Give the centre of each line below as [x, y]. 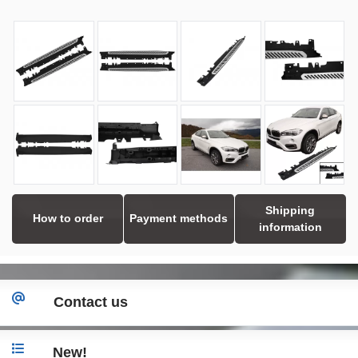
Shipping [290, 210]
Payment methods [179, 218]
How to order [68, 218]
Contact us [91, 302]
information [290, 227]
